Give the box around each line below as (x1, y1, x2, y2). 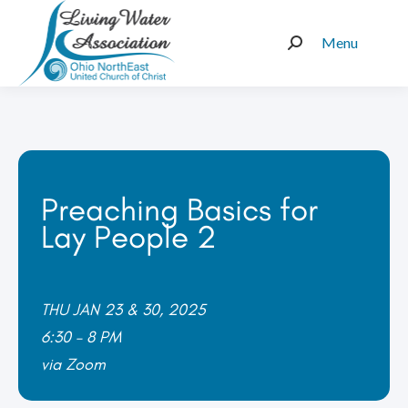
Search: (287, 38, 341, 59)
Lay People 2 (41, 217, 217, 256)
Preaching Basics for (41, 189, 318, 229)
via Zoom (41, 353, 106, 374)
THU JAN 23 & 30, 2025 (41, 299, 206, 320)
